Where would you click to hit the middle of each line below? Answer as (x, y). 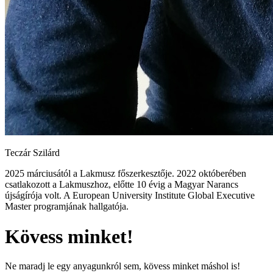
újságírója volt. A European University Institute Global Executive (130, 196)
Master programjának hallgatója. (67, 207)
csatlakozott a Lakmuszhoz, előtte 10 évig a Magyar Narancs (122, 185)
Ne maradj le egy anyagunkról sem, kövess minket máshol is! (122, 266)
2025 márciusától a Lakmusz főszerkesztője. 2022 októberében (126, 174)
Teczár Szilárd (32, 153)
